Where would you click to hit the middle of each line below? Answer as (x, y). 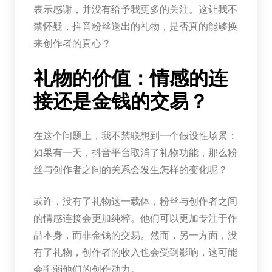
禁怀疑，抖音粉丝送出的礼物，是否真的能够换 (135, 26)
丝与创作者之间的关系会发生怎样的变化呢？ (130, 169)
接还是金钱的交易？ (121, 101)
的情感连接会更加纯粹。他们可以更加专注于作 (135, 218)
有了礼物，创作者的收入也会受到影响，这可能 (135, 252)
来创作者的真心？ (72, 43)
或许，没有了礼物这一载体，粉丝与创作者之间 (135, 201)
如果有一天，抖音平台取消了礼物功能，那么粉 (135, 152)
